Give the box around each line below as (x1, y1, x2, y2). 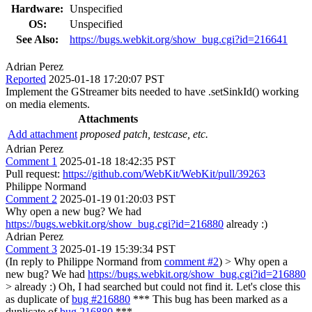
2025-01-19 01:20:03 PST (60, 192, 175, 205)
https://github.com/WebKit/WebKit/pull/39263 (63, 167, 265, 180)
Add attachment (8, 127, 77, 140)
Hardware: (11, 2, 63, 15)
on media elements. (6, 97, 90, 110)
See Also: (16, 33, 58, 45)
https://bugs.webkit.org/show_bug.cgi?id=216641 (70, 33, 288, 45)
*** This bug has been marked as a (130, 292, 288, 305)
